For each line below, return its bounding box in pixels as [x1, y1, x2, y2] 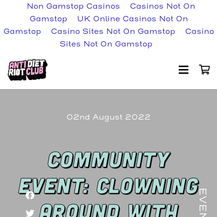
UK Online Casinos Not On [77, 14, 188, 23]
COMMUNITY [47, 145, 170, 171]
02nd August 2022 [66, 112, 151, 122]
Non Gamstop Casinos [27, 1, 120, 11]
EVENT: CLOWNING [18, 171, 199, 198]
